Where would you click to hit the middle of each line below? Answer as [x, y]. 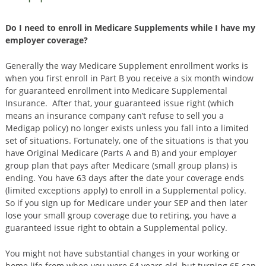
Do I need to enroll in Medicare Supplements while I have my [130, 28]
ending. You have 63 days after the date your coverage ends [124, 178]
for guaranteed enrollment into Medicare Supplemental [116, 91]
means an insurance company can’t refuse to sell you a [114, 115]
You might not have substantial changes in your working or [122, 253]
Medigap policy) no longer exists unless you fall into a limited [127, 128]
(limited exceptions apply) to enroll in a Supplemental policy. [128, 190]
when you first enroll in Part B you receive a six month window [129, 78]
